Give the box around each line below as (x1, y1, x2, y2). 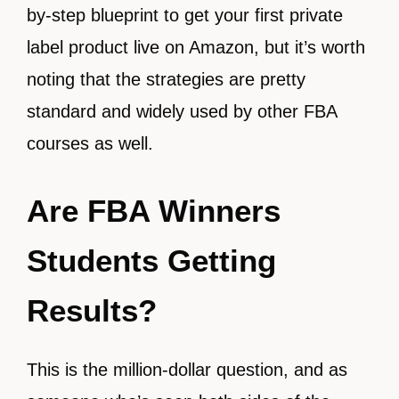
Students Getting (27, 243, 276, 279)
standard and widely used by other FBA (27, 102, 337, 122)
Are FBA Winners (27, 193, 281, 229)
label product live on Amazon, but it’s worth (27, 37, 365, 58)
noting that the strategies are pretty (27, 69, 305, 90)
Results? (27, 293, 157, 329)
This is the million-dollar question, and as (27, 360, 347, 380)
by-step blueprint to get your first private (27, 5, 343, 26)
